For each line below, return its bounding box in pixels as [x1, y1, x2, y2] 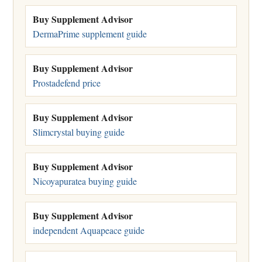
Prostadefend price [33, 76, 101, 89]
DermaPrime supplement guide [33, 27, 147, 40]
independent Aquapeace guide [33, 223, 144, 236]
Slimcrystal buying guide [33, 125, 125, 138]
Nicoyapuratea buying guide [33, 174, 137, 187]
